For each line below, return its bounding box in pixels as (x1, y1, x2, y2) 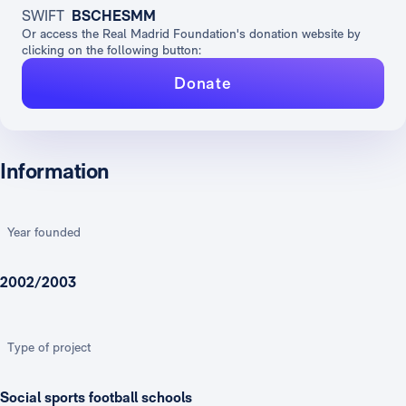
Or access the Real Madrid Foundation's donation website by (22, 25, 361, 41)
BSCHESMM (72, 6, 156, 24)
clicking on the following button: (22, 42, 201, 57)
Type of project (7, 339, 91, 354)
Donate (174, 73, 232, 93)
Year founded (7, 224, 81, 239)
